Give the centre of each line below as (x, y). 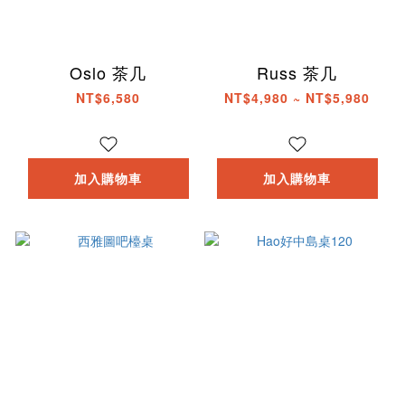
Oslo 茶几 (108, 72)
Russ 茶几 (297, 72)
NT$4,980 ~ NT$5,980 (297, 97)
